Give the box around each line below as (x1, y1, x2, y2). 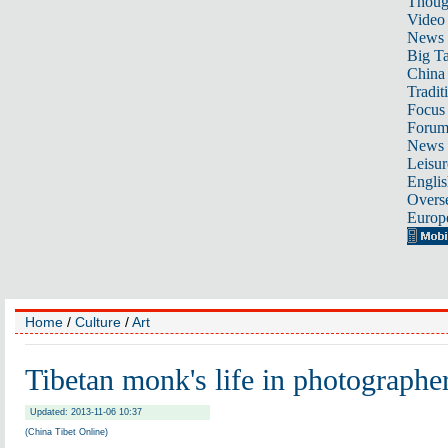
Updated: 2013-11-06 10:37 (30, 407, 142, 417)
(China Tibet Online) (25, 427, 108, 437)
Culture (75, 314, 121, 330)
